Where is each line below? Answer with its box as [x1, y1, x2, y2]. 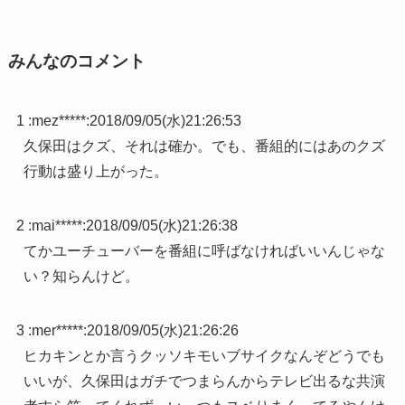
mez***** [31, 112, 86, 128]
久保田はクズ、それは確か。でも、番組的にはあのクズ [23, 137, 385, 154]
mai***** [31, 217, 82, 233]
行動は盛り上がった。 [23, 163, 168, 179]
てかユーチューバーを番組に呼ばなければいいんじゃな [23, 242, 385, 259]
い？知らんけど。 [23, 268, 139, 284]
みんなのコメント [7, 52, 146, 71]
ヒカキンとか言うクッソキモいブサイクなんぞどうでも [23, 347, 385, 363]
